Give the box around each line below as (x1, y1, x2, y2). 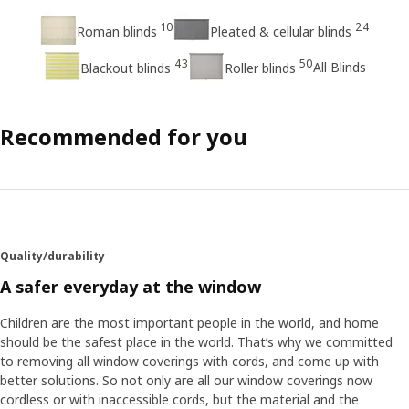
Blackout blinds (79, 59, 171, 78)
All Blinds (312, 58, 366, 76)
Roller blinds (224, 59, 296, 78)
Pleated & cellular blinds (209, 23, 351, 41)
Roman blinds (76, 23, 157, 41)
